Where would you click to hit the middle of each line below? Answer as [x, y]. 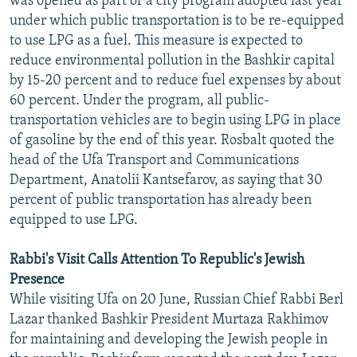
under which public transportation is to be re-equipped [177, 21]
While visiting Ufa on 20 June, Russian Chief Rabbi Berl [177, 300]
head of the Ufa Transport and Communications [154, 160]
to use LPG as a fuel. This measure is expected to [156, 41]
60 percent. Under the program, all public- [139, 100]
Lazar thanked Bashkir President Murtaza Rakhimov [169, 320]
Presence [37, 280]
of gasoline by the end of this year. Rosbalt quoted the [172, 140]
